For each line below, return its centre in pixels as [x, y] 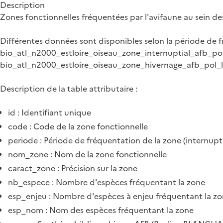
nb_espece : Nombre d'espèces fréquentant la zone [107, 182]
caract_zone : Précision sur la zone [73, 168]
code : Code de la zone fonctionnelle [78, 126]
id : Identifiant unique [50, 112]
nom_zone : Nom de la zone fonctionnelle [87, 154]
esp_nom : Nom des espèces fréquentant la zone [101, 210]
